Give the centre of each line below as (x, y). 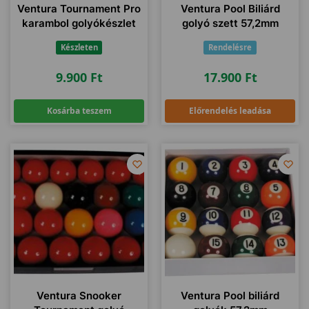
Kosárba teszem (79, 111)
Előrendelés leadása (230, 111)
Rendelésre (230, 47)
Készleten (79, 47)
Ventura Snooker (79, 296)
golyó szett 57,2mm (230, 23)
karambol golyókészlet (79, 23)
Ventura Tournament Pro (79, 9)
